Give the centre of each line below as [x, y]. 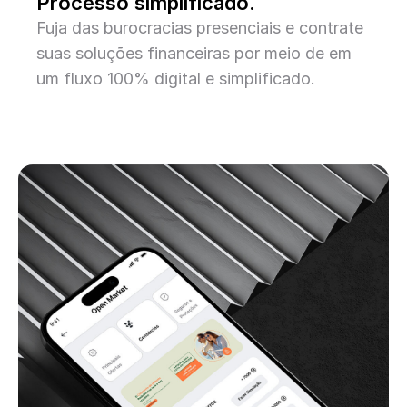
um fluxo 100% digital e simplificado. [176, 79]
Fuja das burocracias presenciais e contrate [200, 28]
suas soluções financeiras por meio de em [194, 53]
